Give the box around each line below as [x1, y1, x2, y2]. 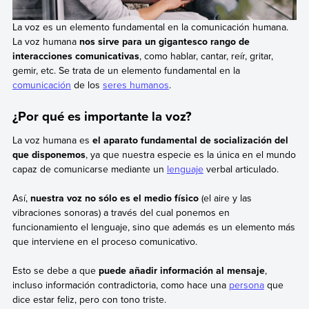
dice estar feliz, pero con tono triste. [12, 292, 166, 307]
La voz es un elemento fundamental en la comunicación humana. [12, 19, 288, 34]
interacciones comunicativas [12, 48, 139, 63]
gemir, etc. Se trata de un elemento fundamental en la [12, 63, 240, 77]
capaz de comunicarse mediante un [12, 161, 167, 176]
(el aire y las [198, 190, 252, 205]
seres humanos [102, 77, 169, 92]
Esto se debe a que [12, 263, 99, 278]
